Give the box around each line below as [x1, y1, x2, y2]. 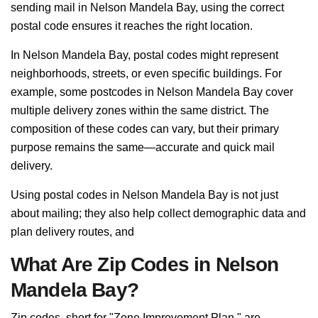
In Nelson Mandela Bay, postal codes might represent [11, 49, 278, 61]
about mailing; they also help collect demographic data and [11, 207, 306, 219]
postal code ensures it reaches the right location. [11, 20, 253, 32]
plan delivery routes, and [11, 226, 134, 238]
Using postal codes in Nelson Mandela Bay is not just [11, 189, 278, 201]
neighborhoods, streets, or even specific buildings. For [11, 67, 282, 79]
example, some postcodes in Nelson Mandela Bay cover [11, 86, 293, 98]
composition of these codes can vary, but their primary [11, 123, 279, 135]
